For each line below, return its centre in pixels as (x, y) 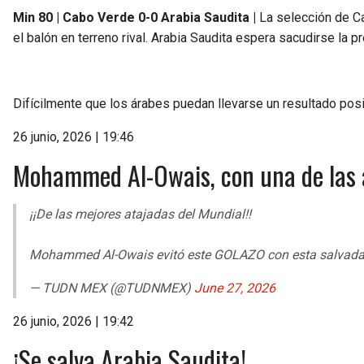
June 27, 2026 (235, 288)
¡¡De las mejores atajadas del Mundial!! (140, 214)
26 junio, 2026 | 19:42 (74, 321)
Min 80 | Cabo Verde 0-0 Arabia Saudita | (134, 17)
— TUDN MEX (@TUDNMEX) (112, 288)
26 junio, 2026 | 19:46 (74, 136)
